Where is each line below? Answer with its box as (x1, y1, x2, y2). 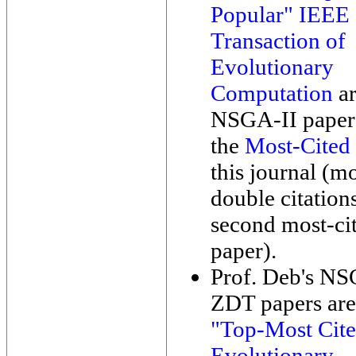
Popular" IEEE (211, 2, 350, 27)
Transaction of (211, 28, 346, 53)
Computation (211, 80, 333, 106)
